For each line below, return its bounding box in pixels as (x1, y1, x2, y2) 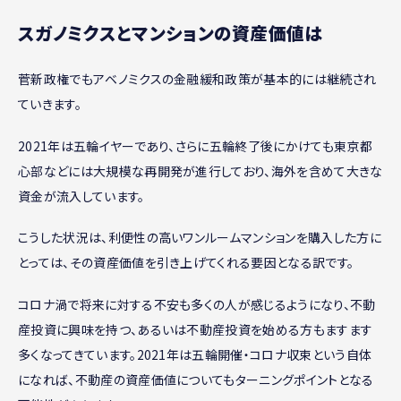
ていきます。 (18, 94, 81, 113)
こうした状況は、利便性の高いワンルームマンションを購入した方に (18, 228, 381, 247)
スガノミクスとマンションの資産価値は (18, 19, 323, 46)
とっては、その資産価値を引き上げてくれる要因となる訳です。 (18, 253, 354, 272)
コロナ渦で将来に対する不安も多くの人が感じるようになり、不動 (18, 295, 376, 314)
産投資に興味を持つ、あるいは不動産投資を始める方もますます (18, 320, 373, 339)
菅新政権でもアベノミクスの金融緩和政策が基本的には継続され (18, 69, 377, 88)
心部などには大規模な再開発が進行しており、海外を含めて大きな (18, 161, 383, 180)
